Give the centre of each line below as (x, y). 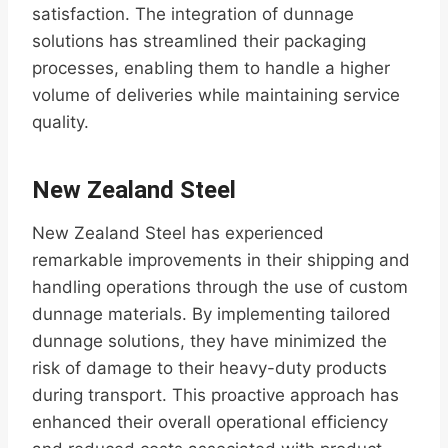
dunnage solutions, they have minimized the (209, 341)
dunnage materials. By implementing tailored (211, 314)
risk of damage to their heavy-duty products (209, 368)
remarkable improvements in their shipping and (221, 260)
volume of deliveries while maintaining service (216, 95)
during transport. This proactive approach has (215, 395)
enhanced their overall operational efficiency (210, 422)
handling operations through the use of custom (220, 287)
